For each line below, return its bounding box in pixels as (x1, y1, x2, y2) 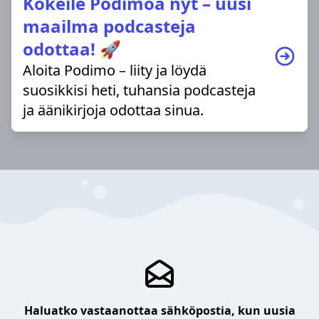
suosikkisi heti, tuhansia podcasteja (23, 80, 256, 100)
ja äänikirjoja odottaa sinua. (23, 100, 204, 120)
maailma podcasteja (23, 14, 196, 38)
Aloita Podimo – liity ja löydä (23, 60, 206, 80)
